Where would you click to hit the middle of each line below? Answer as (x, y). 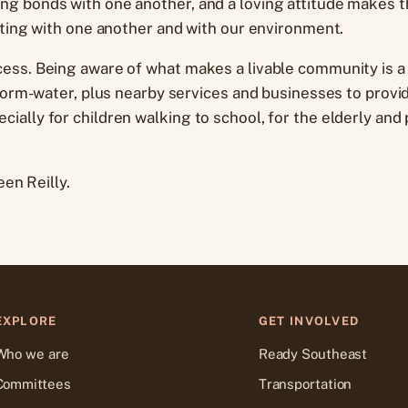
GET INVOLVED (309, 321)
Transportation (305, 383)
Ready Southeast (313, 353)
